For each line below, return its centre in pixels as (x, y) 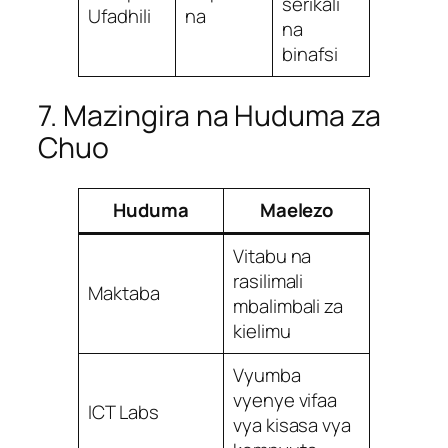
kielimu (262, 330)
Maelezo (296, 209)
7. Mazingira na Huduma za (209, 116)
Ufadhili (119, 15)
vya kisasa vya (292, 424)
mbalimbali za (288, 305)
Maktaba (124, 292)
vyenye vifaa (285, 399)
